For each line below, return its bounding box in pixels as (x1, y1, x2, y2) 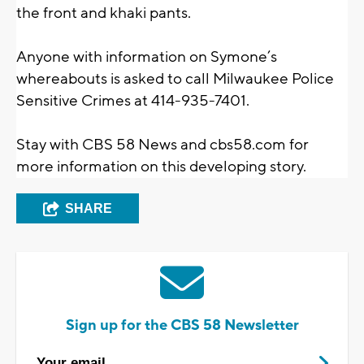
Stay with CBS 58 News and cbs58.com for (16, 135, 309, 155)
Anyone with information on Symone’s (16, 47, 277, 67)
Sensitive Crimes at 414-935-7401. (16, 91, 249, 111)
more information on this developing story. (16, 157, 306, 177)
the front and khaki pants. (16, 3, 191, 24)
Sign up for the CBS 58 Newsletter (65, 316, 299, 336)
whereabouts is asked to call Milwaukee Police (16, 69, 334, 89)
